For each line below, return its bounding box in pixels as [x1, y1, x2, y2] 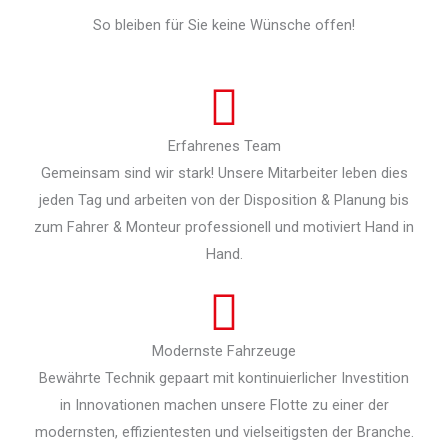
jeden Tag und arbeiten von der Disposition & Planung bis [39, 191, 409, 210]
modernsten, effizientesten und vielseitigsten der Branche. [34, 423, 414, 442]
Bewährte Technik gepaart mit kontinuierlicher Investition [39, 369, 409, 388]
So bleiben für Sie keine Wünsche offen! [93, 15, 355, 34]
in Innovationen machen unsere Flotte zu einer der [59, 396, 389, 415]
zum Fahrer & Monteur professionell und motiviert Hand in [34, 218, 414, 237]
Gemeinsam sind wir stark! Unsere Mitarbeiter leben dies [40, 164, 408, 183]
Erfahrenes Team [167, 137, 281, 156]
